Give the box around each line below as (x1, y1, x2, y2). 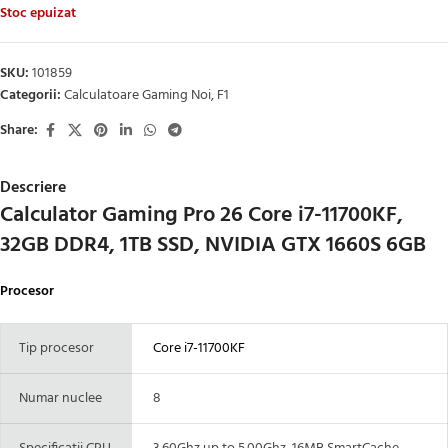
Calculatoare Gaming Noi (64, 83, 211, 107)
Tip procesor (13, 336, 94, 360)
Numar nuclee (13, 386, 102, 410)
